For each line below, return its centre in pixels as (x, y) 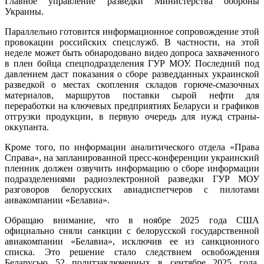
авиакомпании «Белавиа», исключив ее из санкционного (132, 242)
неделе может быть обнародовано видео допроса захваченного (132, 53)
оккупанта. (27, 127)
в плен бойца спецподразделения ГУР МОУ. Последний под (132, 64)
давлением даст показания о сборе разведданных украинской (132, 74)
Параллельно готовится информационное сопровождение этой (132, 32)
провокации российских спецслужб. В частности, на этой (132, 42)
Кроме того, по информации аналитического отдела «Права (132, 147)
